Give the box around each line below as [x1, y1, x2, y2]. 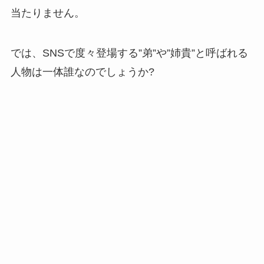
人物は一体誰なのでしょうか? [10, 66, 154, 78]
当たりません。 [10, 7, 85, 19]
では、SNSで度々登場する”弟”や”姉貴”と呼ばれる [10, 47, 248, 60]
